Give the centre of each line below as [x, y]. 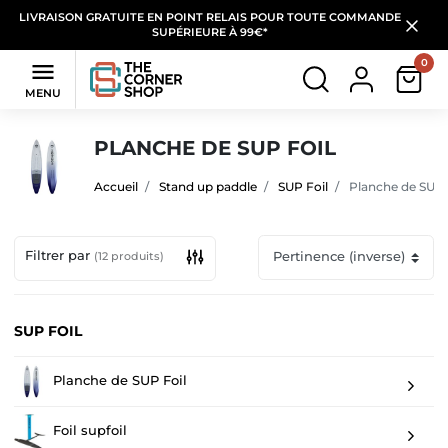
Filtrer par [59, 255]
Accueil [116, 186]
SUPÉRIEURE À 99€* [210, 32]
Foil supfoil [88, 431]
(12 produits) [129, 255]
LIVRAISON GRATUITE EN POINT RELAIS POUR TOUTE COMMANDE [210, 17]
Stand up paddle [208, 186]
